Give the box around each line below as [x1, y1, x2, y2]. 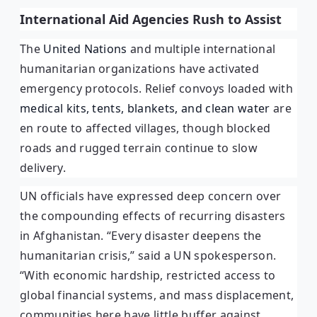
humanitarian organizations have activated [20, 60, 260, 76]
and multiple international [127, 40, 276, 57]
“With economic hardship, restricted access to [20, 267, 276, 283]
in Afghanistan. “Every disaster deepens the [20, 227, 262, 243]
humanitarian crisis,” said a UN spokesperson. [20, 247, 277, 263]
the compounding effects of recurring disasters [20, 207, 286, 224]
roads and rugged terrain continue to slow [20, 139, 258, 156]
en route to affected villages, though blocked [20, 120, 271, 136]
